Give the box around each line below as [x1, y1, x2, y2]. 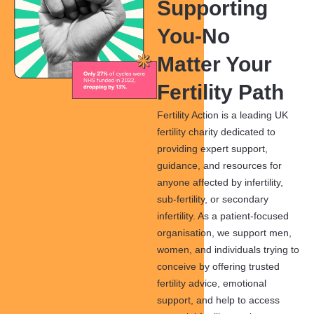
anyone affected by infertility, [157, 177, 283, 189]
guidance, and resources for [157, 160, 282, 172]
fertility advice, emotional [157, 278, 266, 289]
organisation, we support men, [157, 227, 292, 239]
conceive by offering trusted [157, 261, 280, 273]
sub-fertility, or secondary [157, 193, 268, 205]
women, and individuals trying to [157, 244, 299, 256]
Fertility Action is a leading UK [157, 109, 288, 121]
